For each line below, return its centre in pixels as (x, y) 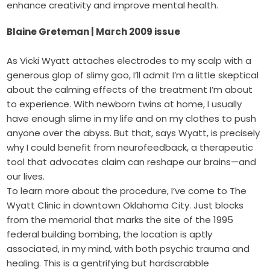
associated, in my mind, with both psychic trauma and (128, 249)
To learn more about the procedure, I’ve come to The (127, 191)
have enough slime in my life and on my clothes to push (132, 119)
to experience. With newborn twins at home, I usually (124, 104)
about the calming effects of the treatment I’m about (130, 90)
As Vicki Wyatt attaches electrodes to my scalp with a (129, 61)
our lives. (26, 177)
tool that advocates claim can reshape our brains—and (132, 162)
